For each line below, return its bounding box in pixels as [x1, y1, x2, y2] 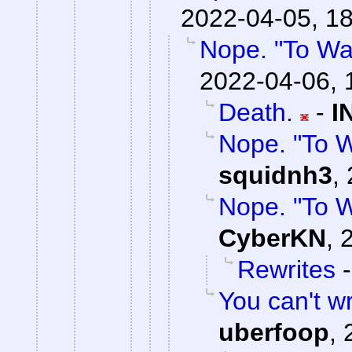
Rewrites [237, 255, 335, 284]
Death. [218, 98, 293, 127]
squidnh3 [218, 161, 332, 190]
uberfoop [218, 318, 329, 347]
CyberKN [218, 224, 326, 253]
